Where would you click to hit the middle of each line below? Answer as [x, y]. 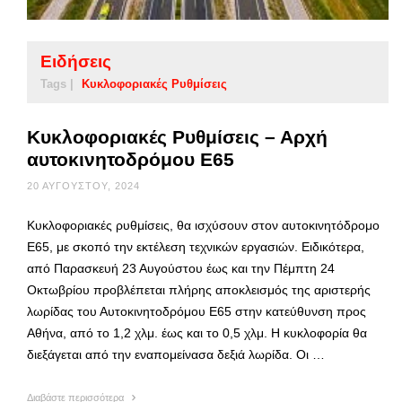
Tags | [57, 83]
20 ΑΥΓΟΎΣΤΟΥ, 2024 [83, 185]
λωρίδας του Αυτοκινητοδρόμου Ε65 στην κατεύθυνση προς [197, 311]
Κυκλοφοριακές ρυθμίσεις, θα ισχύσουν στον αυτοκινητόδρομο [203, 225]
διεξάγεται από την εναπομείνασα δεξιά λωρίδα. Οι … [176, 354]
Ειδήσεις [76, 61]
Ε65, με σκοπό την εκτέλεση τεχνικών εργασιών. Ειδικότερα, [196, 246]
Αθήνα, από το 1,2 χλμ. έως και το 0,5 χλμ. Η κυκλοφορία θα [197, 332]
